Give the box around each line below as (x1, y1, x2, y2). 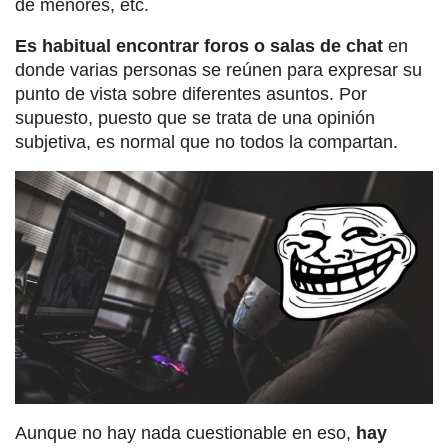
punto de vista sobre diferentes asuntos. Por (15, 84, 367, 105)
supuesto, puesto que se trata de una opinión (15, 108, 375, 129)
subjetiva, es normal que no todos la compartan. (15, 132, 398, 153)
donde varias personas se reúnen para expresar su (15, 60, 422, 81)
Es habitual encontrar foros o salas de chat (15, 36, 383, 57)
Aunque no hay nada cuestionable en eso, (15, 422, 356, 443)
